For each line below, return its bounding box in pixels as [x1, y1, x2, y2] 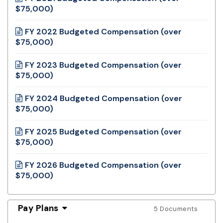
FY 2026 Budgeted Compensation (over [25, 159, 182, 170]
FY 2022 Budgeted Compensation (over [25, 26, 182, 37]
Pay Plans [18, 202, 59, 214]
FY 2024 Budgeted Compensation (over [25, 93, 182, 104]
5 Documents [154, 204, 198, 213]
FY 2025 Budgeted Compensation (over [25, 126, 182, 137]
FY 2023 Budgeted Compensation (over [25, 59, 182, 70]
